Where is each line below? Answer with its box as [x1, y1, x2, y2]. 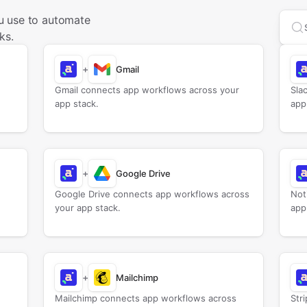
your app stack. [54, 202, 121, 213]
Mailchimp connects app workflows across [54, 293, 236, 304]
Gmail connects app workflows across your [54, 84, 239, 95]
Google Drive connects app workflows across [54, 188, 249, 199]
